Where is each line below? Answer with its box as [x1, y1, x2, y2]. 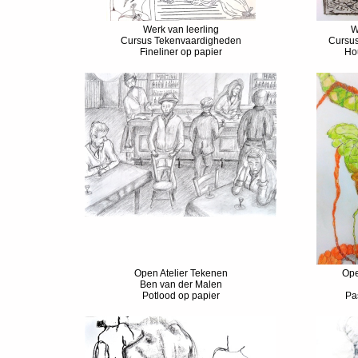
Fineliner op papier [139, 46, 222, 58]
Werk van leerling [142, 24, 219, 35]
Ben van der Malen [139, 279, 222, 290]
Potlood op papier [141, 290, 220, 301]
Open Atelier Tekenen [133, 268, 228, 279]
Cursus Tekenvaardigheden [120, 35, 241, 46]
